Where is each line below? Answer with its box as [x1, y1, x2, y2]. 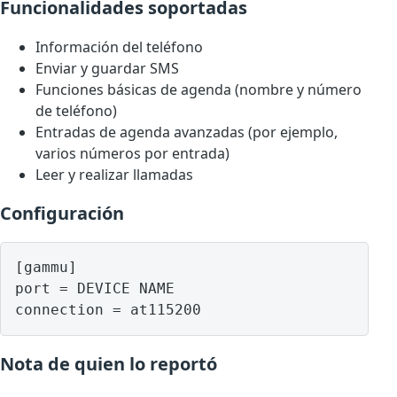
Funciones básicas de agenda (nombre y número [35, 80, 362, 100]
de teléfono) [35, 101, 117, 121]
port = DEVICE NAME [15, 280, 175, 298]
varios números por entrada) [35, 144, 230, 164]
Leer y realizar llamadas [35, 165, 193, 185]
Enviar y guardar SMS [35, 58, 179, 79]
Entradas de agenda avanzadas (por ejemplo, [35, 122, 338, 143]
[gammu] [15, 259, 77, 276]
